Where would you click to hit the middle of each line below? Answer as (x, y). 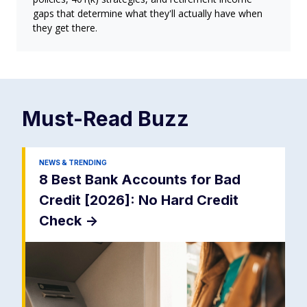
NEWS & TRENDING (73, 163)
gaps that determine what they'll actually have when (148, 14)
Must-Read (80, 119)
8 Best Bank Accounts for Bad (140, 180)
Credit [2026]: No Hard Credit (139, 200)
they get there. (65, 28)
